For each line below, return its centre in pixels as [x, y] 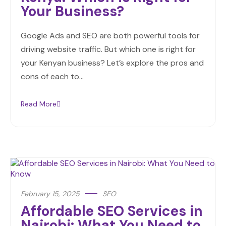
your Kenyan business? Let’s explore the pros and [112, 63]
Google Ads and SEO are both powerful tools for [110, 36]
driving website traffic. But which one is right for [108, 49]
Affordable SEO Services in [112, 211]
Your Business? [72, 12]
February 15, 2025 [50, 194]
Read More [39, 104]
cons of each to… [52, 77]
